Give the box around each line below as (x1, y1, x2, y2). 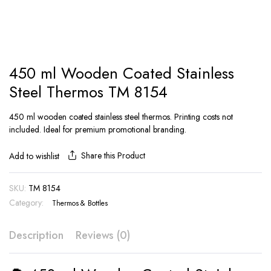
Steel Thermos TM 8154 (9, 80, 168, 103)
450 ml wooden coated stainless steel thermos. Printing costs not (9, 111, 233, 123)
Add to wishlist (9, 150, 59, 162)
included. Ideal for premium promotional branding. (9, 123, 186, 135)
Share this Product (81, 149, 145, 162)
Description (9, 227, 64, 243)
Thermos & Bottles (51, 198, 108, 209)
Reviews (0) (75, 227, 131, 243)
